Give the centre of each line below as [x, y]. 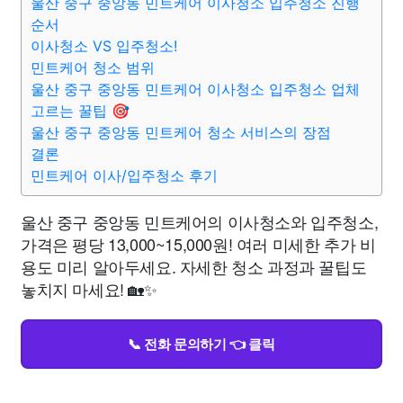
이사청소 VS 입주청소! [104, 46]
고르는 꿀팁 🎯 [80, 111]
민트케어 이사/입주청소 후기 [124, 175]
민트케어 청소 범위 [93, 67]
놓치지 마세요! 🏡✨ [89, 289]
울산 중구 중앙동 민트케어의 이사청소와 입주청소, [200, 221]
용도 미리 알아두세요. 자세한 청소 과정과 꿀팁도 [194, 266]
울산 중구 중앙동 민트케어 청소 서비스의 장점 [181, 132]
